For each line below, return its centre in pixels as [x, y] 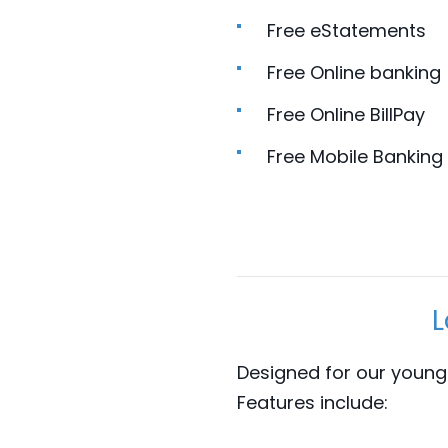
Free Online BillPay [346, 115]
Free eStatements [346, 31]
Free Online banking [354, 73]
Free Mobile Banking [355, 157]
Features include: [312, 403]
